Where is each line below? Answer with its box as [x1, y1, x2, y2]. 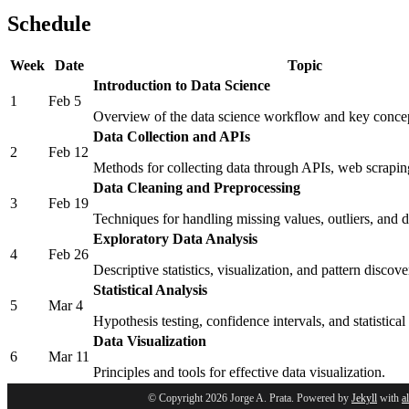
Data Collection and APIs [93, 129, 250, 145]
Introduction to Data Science [93, 78, 270, 94]
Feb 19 [48, 195, 89, 212]
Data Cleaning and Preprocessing [93, 180, 300, 196]
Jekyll [351, 392, 377, 405]
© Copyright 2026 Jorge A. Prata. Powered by [148, 392, 351, 405]
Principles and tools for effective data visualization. [93, 364, 385, 381]
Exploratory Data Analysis [93, 231, 257, 247]
